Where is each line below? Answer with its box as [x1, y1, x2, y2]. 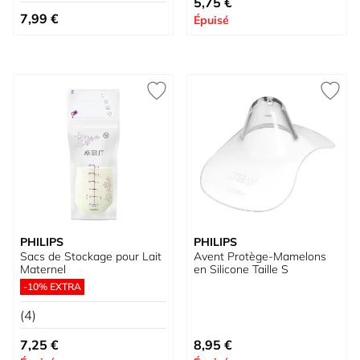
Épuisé [194, 13, 229, 27]
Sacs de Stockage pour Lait [20, 249, 162, 264]
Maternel [20, 262, 66, 276]
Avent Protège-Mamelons [194, 249, 326, 264]
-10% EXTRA [23, 280, 81, 292]
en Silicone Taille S [194, 262, 288, 276]
